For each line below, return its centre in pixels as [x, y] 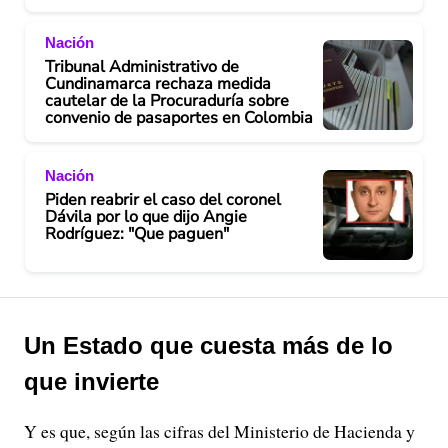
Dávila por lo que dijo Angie [146, 217]
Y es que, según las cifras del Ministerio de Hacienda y [219, 430]
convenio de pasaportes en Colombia [179, 117]
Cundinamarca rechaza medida [158, 83]
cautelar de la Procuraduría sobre [167, 100]
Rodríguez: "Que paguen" [137, 234]
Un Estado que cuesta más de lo [208, 345]
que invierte [91, 381]
